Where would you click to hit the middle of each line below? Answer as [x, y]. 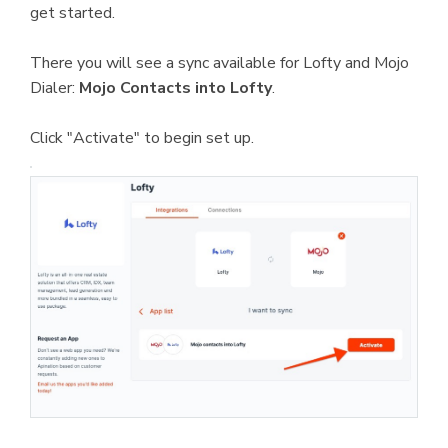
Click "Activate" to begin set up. [142, 138]
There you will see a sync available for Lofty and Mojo [219, 63]
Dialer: [54, 88]
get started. [72, 13]
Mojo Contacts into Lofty [175, 88]
